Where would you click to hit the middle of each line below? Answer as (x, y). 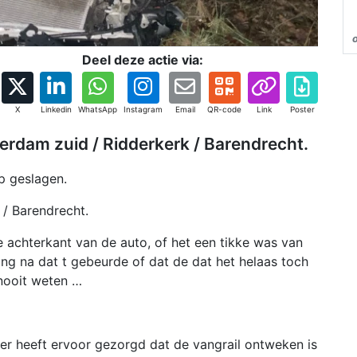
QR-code (224, 109)
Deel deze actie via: (143, 60)
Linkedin (56, 109)
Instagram (143, 109)
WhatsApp (98, 109)
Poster (302, 109)
